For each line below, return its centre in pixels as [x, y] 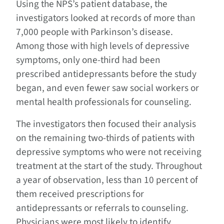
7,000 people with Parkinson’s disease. [94, 32]
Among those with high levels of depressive [103, 46]
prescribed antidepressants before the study [106, 74]
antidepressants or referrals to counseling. [102, 208]
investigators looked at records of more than [106, 18]
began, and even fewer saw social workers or [107, 88]
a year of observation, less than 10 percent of [107, 180]
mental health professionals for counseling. [104, 102]
